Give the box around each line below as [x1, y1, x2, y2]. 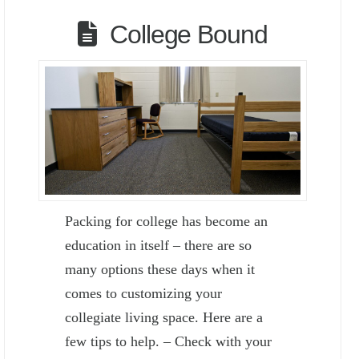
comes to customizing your [65, 284, 223, 301]
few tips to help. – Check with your [65, 333, 272, 349]
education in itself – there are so [65, 236, 252, 253]
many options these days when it [65, 260, 256, 277]
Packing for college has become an [65, 212, 268, 229]
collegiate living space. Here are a [65, 309, 264, 325]
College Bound [110, 19, 268, 49]
